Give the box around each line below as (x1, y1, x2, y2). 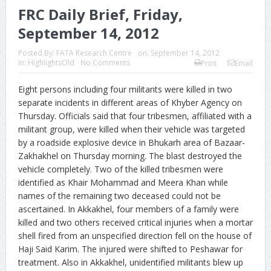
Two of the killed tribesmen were (94, 163, 223, 175)
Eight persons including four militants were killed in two (18, 83, 232, 95)
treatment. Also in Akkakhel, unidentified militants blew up (18, 256, 243, 268)
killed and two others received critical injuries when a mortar (18, 216, 253, 228)
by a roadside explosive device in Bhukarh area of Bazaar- (18, 136, 245, 148)
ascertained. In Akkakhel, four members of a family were (18, 203, 239, 215)
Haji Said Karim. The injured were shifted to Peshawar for (18, 243, 243, 255)
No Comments (80, 57, 130, 68)
